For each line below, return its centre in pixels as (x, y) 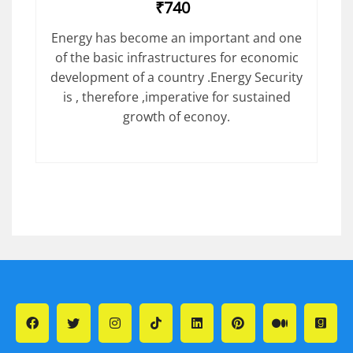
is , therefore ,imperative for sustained (176, 97)
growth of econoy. (176, 117)
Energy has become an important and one (176, 38)
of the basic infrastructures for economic (176, 58)
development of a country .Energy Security (176, 78)
